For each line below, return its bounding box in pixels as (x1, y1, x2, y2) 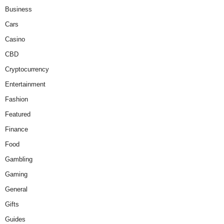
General (5, 185, 27, 193)
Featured (5, 110, 30, 118)
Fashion (5, 95, 28, 103)
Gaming (5, 170, 27, 178)
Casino (5, 35, 25, 43)
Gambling (5, 155, 32, 163)
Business (5, 5, 32, 13)
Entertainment (5, 80, 45, 88)
